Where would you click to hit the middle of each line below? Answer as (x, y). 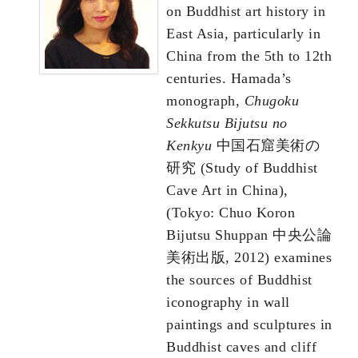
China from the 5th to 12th (249, 56)
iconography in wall (228, 302)
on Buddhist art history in (246, 12)
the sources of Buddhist (239, 280)
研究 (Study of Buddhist (242, 168)
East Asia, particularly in (243, 34)
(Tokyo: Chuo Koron (231, 213)
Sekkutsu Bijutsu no (227, 123)
